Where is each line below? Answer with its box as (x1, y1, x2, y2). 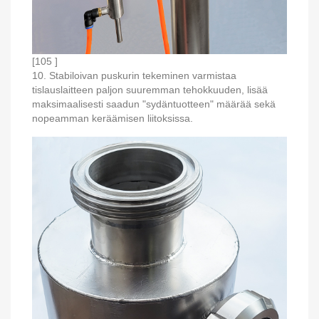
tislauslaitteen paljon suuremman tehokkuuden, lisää (32, 83, 268, 95)
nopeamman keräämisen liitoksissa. (32, 112, 193, 124)
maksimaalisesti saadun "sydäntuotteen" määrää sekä (32, 98, 276, 110)
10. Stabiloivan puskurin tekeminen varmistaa (32, 69, 236, 81)
